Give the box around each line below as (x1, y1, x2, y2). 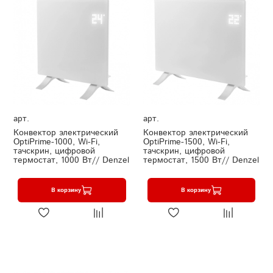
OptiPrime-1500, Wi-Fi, (143, 136, 230, 149)
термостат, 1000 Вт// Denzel (13, 154, 129, 167)
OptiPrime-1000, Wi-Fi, (13, 136, 100, 149)
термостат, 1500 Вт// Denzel (143, 154, 259, 167)
